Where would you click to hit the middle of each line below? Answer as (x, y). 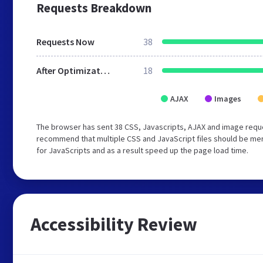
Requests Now (65, 42)
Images (228, 99)
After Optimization (105, 70)
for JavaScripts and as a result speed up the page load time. (142, 150)
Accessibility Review (114, 224)
